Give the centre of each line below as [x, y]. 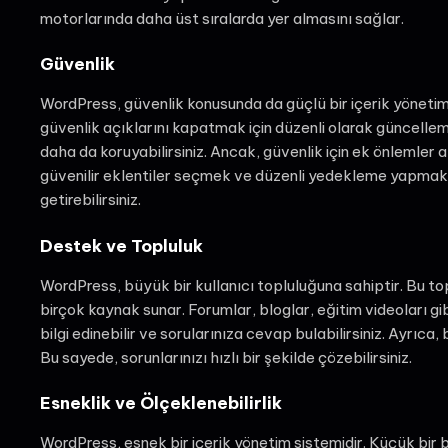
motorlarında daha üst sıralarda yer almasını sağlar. [221, 18]
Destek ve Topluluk [121, 245]
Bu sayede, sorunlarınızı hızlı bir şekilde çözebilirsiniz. [225, 357]
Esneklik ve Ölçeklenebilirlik [160, 403]
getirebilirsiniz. [90, 199]
